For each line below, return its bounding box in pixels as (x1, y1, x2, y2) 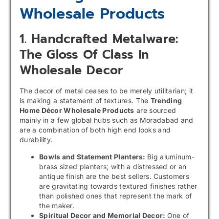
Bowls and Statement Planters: (39, 152, 147, 161)
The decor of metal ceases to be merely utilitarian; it (20, 87, 194, 95)
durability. (20, 135, 53, 144)
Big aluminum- (147, 152, 195, 161)
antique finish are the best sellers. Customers (39, 172, 189, 180)
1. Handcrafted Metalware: (20, 30, 178, 49)
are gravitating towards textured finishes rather (39, 181, 197, 190)
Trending (150, 96, 182, 105)
